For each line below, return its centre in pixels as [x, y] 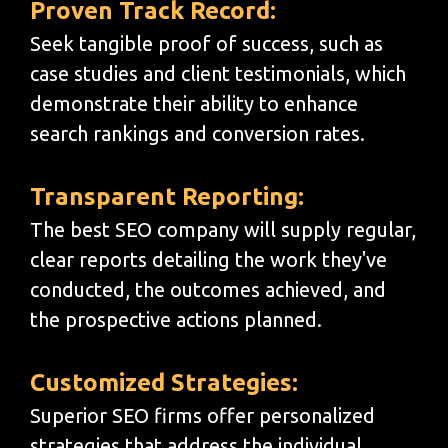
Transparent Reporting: [167, 196]
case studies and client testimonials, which [218, 73]
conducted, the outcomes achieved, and [208, 289]
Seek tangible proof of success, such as [206, 43]
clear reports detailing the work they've [208, 259]
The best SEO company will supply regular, [223, 229]
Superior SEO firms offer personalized [202, 415]
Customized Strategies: [164, 382]
